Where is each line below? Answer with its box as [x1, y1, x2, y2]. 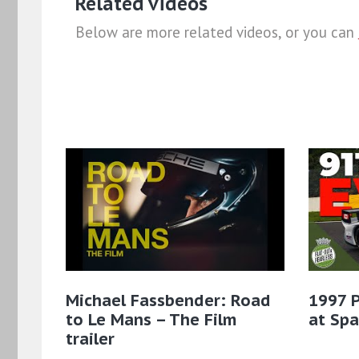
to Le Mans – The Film [66, 309, 237, 331]
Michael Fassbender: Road [66, 290, 271, 312]
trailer [66, 329, 115, 350]
